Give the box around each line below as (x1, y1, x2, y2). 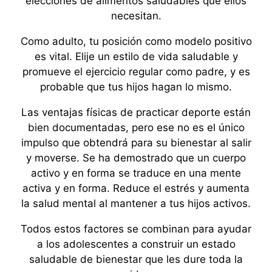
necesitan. (110, 10, 161, 22)
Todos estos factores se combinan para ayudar (21, 223, 251, 235)
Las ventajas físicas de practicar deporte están (21, 106, 251, 118)
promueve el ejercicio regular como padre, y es (22, 66, 250, 78)
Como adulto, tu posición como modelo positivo (20, 35, 252, 47)
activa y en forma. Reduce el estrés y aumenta (22, 182, 250, 194)
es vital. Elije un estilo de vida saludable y (34, 50, 238, 63)
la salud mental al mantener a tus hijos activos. (21, 197, 251, 209)
